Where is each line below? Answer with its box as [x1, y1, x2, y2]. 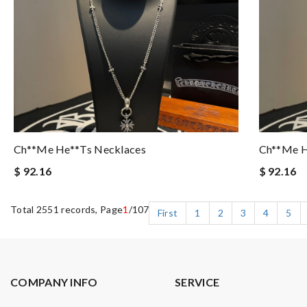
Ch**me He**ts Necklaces [14, 143, 146, 156]
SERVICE [175, 275, 220, 288]
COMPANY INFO [10, 275, 98, 288]
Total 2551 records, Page [10, 204, 123, 215]
